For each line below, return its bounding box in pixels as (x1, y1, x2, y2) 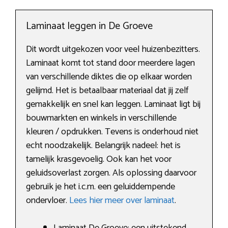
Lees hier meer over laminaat (69, 193, 175, 209)
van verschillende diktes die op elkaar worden (26, 69, 192, 85)
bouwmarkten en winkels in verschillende (26, 110, 177, 126)
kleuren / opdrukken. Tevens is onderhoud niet (26, 124, 198, 140)
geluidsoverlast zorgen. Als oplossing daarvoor (26, 165, 196, 181)
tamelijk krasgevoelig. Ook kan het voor (26, 152, 172, 167)
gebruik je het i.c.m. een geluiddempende (26, 179, 175, 195)
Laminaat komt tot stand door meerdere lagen (26, 55, 195, 71)
